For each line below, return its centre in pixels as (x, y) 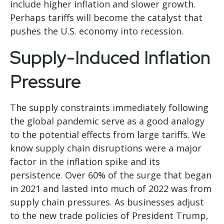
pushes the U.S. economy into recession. (97, 31)
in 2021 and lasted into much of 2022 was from (111, 189)
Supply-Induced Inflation (110, 58)
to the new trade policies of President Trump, (109, 216)
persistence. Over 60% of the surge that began (111, 175)
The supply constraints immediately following (109, 108)
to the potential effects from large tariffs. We (108, 135)
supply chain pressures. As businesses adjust (107, 202)
